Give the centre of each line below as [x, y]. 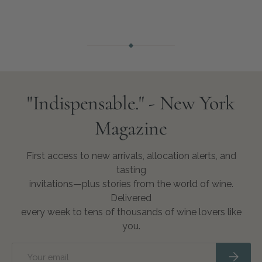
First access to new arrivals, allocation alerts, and [131, 156]
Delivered [131, 198]
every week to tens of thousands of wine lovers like [131, 212]
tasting [131, 170]
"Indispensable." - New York [131, 104]
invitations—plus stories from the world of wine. [131, 184]
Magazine [131, 129]
